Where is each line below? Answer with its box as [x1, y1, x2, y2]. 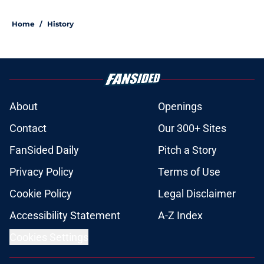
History [47, 19, 74, 29]
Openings [158, 100, 202, 113]
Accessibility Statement [9, 209, 120, 222]
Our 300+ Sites [158, 122, 226, 135]
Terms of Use [158, 166, 220, 179]
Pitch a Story [158, 144, 217, 157]
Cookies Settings [9, 231, 88, 244]
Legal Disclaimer [158, 187, 236, 200]
